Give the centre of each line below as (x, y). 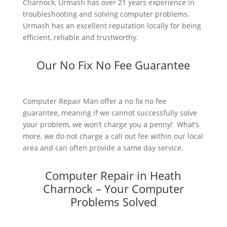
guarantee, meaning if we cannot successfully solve (110, 113)
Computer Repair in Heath (113, 176)
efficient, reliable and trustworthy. (80, 37)
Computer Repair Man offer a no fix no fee (94, 101)
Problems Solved (113, 202)
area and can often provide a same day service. (103, 148)
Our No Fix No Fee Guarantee (113, 65)
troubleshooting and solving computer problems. (106, 14)
